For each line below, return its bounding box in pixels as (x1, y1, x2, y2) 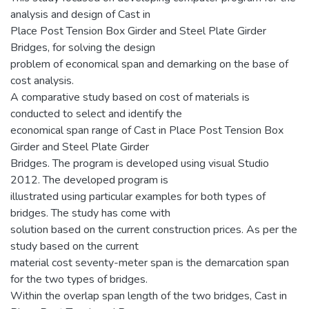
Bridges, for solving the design (10, 39, 155, 55)
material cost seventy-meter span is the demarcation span (10, 255, 289, 270)
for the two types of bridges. (10, 271, 148, 287)
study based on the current (10, 238, 139, 254)
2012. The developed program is (10, 172, 168, 188)
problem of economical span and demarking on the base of (10, 56, 288, 72)
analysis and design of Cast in (10, 6, 150, 22)
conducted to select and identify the (10, 106, 182, 121)
